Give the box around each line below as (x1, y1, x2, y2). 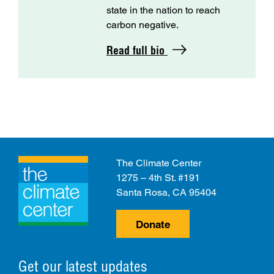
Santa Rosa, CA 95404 (116, 186, 217, 198)
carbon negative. (106, 18, 179, 31)
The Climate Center (116, 157, 201, 169)
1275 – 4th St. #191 (116, 171, 200, 183)
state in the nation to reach (106, 4, 220, 16)
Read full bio (106, 43, 168, 57)
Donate (136, 218, 170, 231)
